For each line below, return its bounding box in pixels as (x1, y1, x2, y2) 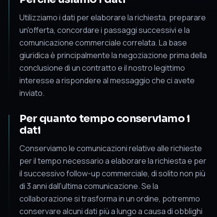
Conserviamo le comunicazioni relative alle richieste (19, 142, 202, 154)
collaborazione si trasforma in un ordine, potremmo (19, 193, 200, 204)
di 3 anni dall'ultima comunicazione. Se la (19, 180, 158, 191)
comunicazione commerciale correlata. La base (19, 37, 187, 48)
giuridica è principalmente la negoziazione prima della (19, 49, 207, 61)
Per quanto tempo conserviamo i (19, 111, 190, 125)
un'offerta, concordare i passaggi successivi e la (19, 24, 190, 35)
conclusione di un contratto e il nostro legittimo (19, 62, 185, 73)
